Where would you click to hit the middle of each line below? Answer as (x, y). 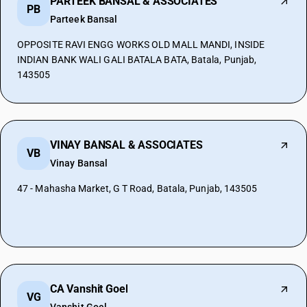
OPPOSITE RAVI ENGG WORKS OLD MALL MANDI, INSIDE (141, 45)
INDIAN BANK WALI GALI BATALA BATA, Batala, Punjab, (137, 60)
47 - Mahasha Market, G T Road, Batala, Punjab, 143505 (137, 188)
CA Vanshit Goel (89, 289)
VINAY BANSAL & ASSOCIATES (126, 145)
